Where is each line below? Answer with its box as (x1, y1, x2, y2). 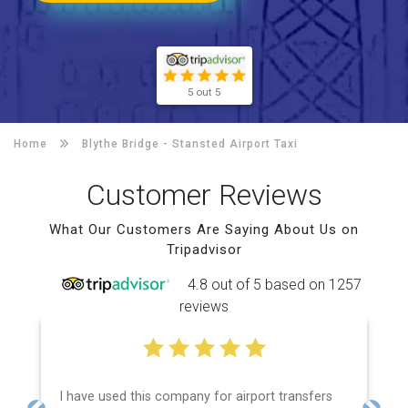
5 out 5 (188, 85, 220, 98)
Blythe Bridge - (82, 137, 172, 150)
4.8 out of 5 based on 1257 (187, 275, 362, 293)
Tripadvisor (166, 240, 242, 258)
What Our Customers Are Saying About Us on (49, 220, 359, 238)
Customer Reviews (86, 177, 322, 212)
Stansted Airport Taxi (172, 137, 298, 150)
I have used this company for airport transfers (59, 388, 332, 404)
